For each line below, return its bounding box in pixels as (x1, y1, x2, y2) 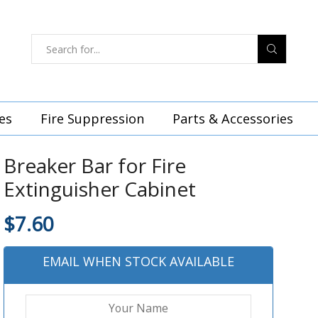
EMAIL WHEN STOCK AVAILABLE (42, 253, 234, 270)
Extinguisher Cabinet (4, 175, 196, 203)
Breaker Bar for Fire (4, 152, 186, 180)
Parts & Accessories (172, 110, 293, 128)
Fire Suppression (40, 110, 144, 128)
